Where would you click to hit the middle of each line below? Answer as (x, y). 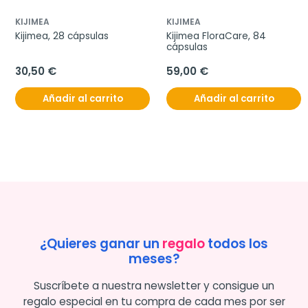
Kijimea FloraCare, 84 (216, 36)
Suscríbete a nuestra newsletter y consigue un (154, 286)
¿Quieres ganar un (101, 244)
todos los (236, 244)
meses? (154, 259)
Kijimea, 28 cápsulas (62, 36)
